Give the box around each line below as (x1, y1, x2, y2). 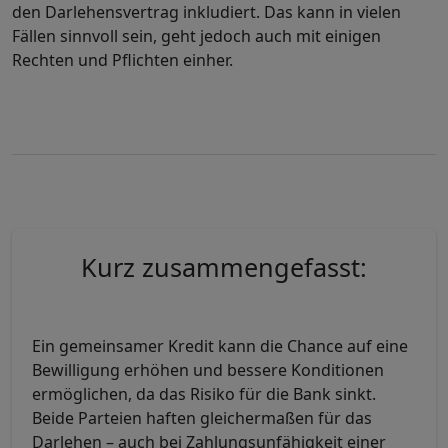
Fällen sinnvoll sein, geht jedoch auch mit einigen (12, 25, 381, 47)
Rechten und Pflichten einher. (12, 49, 233, 71)
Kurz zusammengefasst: (81, 250, 367, 284)
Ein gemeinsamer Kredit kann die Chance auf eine (32, 335, 408, 357)
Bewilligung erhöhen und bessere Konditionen (32, 359, 384, 381)
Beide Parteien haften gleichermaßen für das (32, 407, 372, 429)
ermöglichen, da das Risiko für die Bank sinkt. (32, 383, 376, 405)
